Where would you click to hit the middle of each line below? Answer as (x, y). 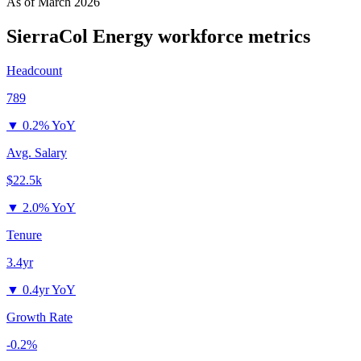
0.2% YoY (49, 125)
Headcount (34, 70)
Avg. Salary (37, 152)
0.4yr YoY (49, 289)
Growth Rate (39, 317)
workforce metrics (232, 36)
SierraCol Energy (80, 36)
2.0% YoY (49, 207)
